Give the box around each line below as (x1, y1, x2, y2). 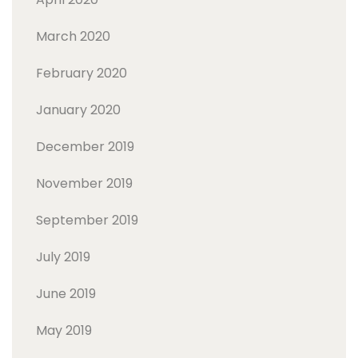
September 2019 (36, 211, 138, 229)
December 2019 (36, 137, 134, 156)
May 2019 (36, 321, 92, 340)
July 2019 (36, 248, 90, 266)
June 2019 (36, 284, 96, 303)
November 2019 (36, 174, 133, 193)
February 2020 (36, 64, 127, 82)
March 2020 (36, 27, 110, 46)
